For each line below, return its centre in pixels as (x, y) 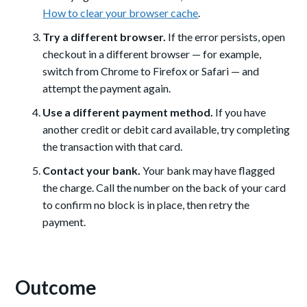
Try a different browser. (105, 37)
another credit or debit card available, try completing (167, 130)
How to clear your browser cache (121, 13)
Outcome (56, 287)
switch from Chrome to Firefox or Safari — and (151, 71)
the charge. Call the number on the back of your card (164, 188)
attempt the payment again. (107, 88)
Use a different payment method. (128, 112)
